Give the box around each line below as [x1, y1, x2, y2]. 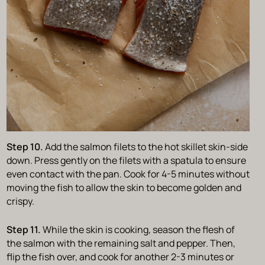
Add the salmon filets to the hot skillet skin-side [43, 140, 248, 154]
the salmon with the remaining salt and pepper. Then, [6, 237, 235, 250]
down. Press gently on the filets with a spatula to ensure [6, 154, 246, 167]
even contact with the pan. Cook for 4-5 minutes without [6, 167, 250, 181]
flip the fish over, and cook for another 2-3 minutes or [6, 250, 234, 264]
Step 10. [6, 140, 43, 154]
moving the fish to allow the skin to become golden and [6, 181, 241, 195]
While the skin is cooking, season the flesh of [42, 223, 235, 237]
